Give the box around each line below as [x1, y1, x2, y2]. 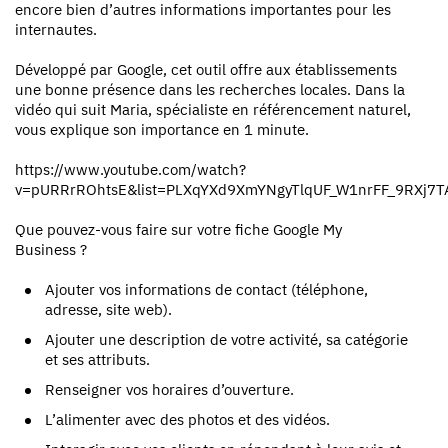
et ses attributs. [45, 349, 150, 369]
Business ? [15, 239, 87, 259]
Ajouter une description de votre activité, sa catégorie [45, 329, 408, 349]
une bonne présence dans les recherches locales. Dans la [15, 79, 405, 99]
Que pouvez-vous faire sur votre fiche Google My [15, 219, 342, 239]
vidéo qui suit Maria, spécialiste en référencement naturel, [15, 99, 411, 119]
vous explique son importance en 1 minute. [15, 119, 309, 139]
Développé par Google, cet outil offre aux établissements [15, 59, 397, 79]
